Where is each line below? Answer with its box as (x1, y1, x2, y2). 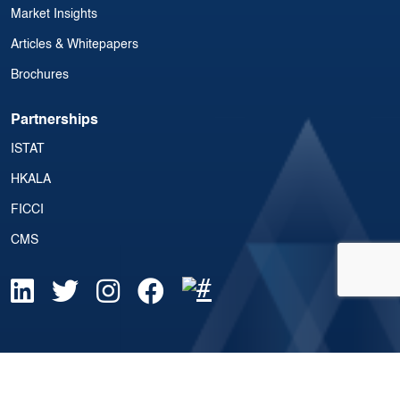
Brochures (11, 69, 69, 82)
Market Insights (11, 8, 97, 21)
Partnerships (11, 113, 98, 129)
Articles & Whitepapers (11, 38, 138, 52)
